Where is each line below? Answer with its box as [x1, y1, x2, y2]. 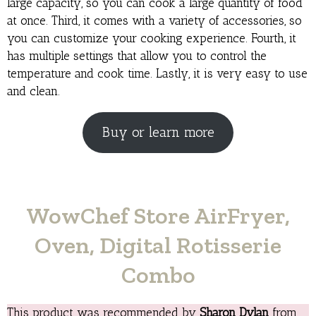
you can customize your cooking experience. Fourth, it [7, 31, 296, 46]
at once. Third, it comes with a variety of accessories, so [7, 13, 302, 28]
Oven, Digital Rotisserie [35, 231, 281, 259]
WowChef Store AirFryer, [26, 201, 290, 229]
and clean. [7, 84, 60, 99]
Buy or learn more [102, 124, 214, 141]
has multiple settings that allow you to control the [7, 49, 267, 63]
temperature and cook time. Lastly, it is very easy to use [7, 66, 308, 81]
